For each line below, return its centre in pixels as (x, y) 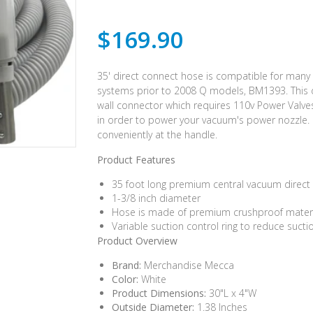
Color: (125, 279)
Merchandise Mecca (188, 265)
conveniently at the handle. (157, 135)
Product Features (136, 160)
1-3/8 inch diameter (156, 198)
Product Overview (137, 241)
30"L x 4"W (231, 293)
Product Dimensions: (159, 293)
